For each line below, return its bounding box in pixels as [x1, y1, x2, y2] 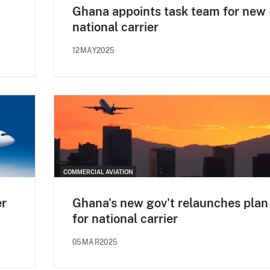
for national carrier [72, 211, 178, 226]
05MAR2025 [72, 237, 118, 246]
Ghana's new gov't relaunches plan [72, 195, 268, 210]
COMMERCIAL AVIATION [63, 168, 133, 175]
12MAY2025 [72, 46, 115, 55]
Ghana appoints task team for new [72, 4, 266, 19]
